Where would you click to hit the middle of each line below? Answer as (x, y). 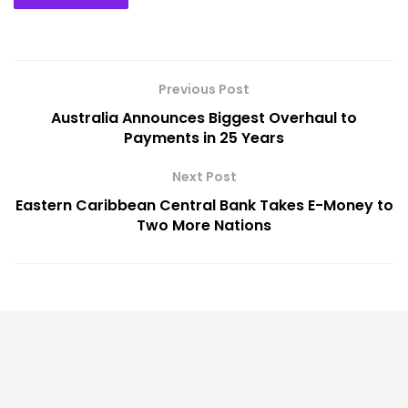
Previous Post (204, 89)
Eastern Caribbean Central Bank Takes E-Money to (204, 205)
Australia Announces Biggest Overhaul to (204, 117)
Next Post (204, 176)
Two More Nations (204, 225)
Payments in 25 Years (204, 138)
